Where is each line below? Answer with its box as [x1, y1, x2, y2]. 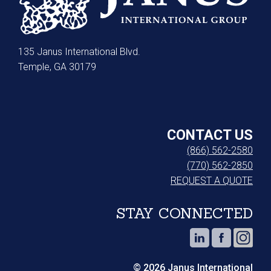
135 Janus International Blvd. [18, 46, 140, 58]
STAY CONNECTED [116, 204, 253, 223]
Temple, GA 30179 [18, 61, 96, 73]
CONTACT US [167, 126, 253, 144]
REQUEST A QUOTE [171, 175, 253, 187]
